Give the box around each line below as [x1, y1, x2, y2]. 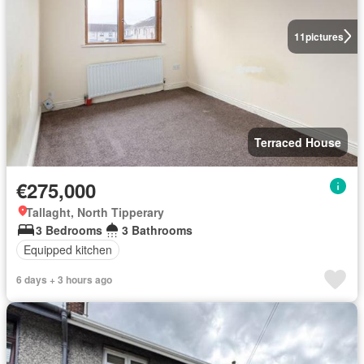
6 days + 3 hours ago [16, 271, 112, 287]
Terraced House [254, 133, 341, 150]
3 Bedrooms [36, 221, 102, 238]
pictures [305, 28, 344, 44]
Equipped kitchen [24, 241, 112, 258]
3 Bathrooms [122, 221, 193, 238]
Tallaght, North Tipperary [26, 203, 164, 220]
